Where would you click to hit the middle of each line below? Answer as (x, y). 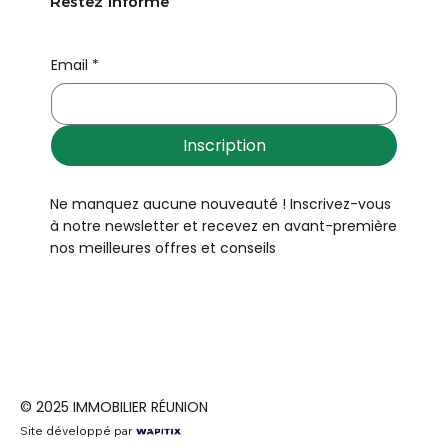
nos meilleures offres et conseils (163, 248)
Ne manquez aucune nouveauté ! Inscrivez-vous (220, 204)
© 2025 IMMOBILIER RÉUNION (114, 407)
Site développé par (76, 431)
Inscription (224, 145)
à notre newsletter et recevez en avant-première (223, 226)
